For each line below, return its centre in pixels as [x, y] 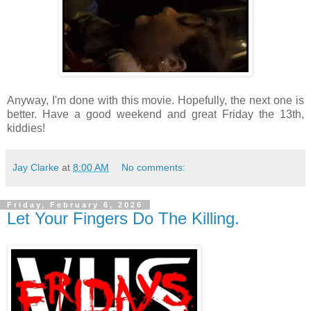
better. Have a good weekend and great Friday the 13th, [155, 114]
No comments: [154, 167]
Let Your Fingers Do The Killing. [123, 218]
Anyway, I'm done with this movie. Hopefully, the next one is [155, 100]
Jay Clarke [36, 167]
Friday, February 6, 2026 [75, 204]
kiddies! [26, 128]
